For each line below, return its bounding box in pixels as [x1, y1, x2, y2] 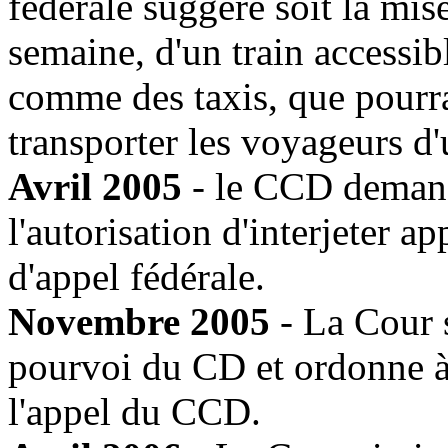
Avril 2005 [8, 164, 182, 208]
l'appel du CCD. [8, 389, 261, 433]
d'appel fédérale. [8, 254, 265, 298]
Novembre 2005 [8, 299, 270, 343]
